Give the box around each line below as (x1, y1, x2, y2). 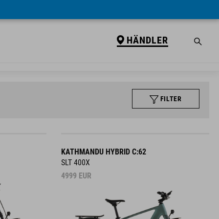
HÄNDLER (126, 34, 168, 46)
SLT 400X (61, 158, 90, 167)
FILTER (160, 95, 182, 103)
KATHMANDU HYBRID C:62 (61, 147, 146, 156)
